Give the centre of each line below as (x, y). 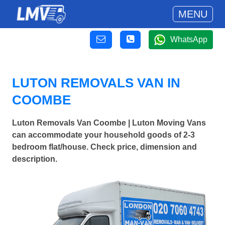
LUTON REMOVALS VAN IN (96, 83)
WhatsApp (189, 39)
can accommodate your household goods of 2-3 (103, 135)
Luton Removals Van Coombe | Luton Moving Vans (109, 123)
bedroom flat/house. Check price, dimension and (104, 147)
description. (35, 159)
